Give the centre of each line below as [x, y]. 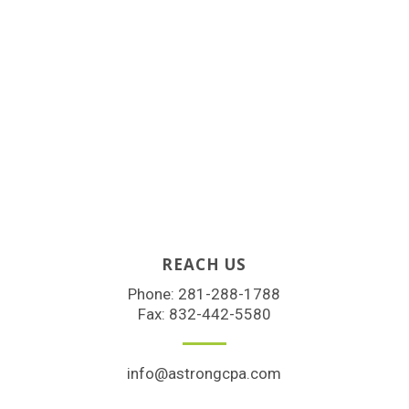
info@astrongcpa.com [204, 373]
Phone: [153, 294]
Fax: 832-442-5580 [204, 314]
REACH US [204, 264]
